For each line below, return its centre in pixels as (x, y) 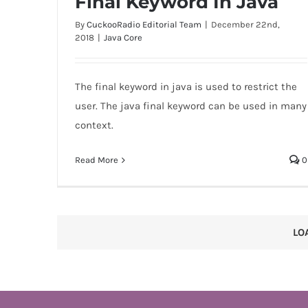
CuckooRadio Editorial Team (144, 25)
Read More (96, 160)
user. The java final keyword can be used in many (190, 106)
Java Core (123, 38)
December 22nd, (245, 25)
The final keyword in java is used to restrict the (186, 87)
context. (94, 125)
